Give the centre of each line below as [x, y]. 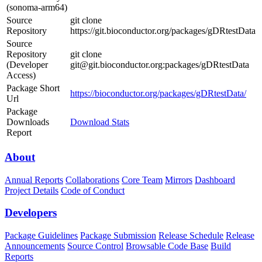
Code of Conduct [93, 190]
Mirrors [179, 180]
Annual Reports [34, 180]
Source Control [95, 246]
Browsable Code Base [167, 246]
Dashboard [215, 180]
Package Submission [118, 236]
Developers [31, 213]
